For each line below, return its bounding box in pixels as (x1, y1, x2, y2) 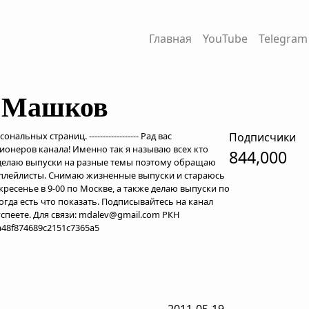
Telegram (258, 31, 308, 46)
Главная (148, 31, 192, 46)
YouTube (202, 31, 248, 46)
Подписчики (228, 130, 296, 145)
